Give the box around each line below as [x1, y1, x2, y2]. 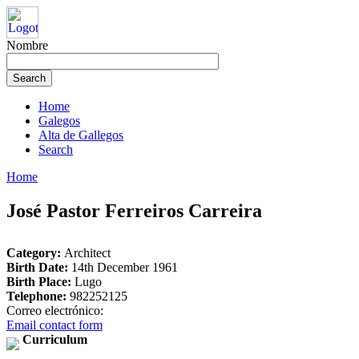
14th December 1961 [71, 260, 178, 274]
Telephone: [6, 288, 70, 303]
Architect [64, 245, 111, 260]
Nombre [6, 38, 48, 52]
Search [38, 143, 73, 156]
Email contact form [6, 317, 103, 332]
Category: [6, 245, 64, 260]
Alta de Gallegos [38, 128, 123, 142]
